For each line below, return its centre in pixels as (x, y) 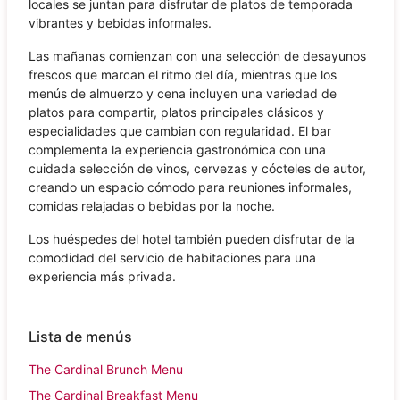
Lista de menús (80, 336)
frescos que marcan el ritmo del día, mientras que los (182, 74)
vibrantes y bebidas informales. (120, 22)
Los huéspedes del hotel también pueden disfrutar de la (191, 238)
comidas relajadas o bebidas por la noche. (151, 205)
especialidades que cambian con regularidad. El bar (179, 130)
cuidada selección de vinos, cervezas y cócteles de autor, (197, 168)
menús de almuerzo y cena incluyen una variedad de (182, 93)
